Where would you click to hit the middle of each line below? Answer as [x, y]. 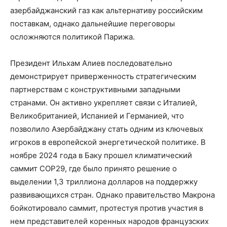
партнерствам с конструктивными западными [95, 89]
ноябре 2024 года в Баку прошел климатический [101, 155]
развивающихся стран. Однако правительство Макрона [112, 195]
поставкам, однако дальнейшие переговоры [92, 23]
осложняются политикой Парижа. [72, 36]
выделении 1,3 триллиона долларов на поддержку [104, 181]
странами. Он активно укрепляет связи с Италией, [104, 102]
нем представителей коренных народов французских [109, 221]
